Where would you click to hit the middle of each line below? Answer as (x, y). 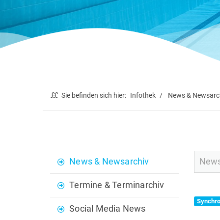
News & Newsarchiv (109, 162)
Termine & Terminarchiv (117, 185)
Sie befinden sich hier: (94, 96)
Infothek (143, 96)
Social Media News (108, 209)
